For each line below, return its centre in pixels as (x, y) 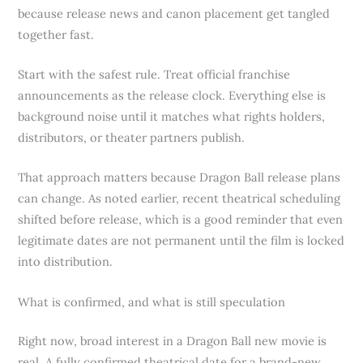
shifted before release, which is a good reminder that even (181, 220)
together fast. (56, 34)
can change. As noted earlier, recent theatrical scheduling (179, 199)
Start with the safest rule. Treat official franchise (154, 75)
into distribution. (66, 262)
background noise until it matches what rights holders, (172, 117)
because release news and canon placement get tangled (174, 13)
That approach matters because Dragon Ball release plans (179, 177)
